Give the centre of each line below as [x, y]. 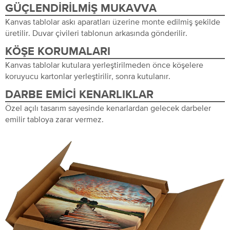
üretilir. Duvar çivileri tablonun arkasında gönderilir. [96, 33]
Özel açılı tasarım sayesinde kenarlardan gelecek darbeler [108, 108]
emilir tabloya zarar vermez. [54, 119]
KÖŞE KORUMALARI [58, 52]
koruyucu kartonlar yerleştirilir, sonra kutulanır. [88, 76]
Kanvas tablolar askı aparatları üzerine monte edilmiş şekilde [113, 21]
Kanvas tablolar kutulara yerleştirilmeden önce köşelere [104, 64]
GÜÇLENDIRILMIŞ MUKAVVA [81, 8]
